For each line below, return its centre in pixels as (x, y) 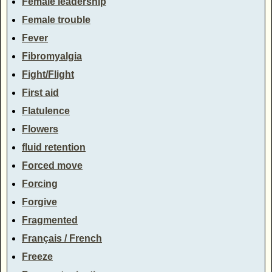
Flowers (40, 129)
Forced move (52, 165)
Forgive (39, 202)
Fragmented (50, 220)
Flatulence (46, 110)
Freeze (37, 256)
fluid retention (54, 147)
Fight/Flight (48, 74)
